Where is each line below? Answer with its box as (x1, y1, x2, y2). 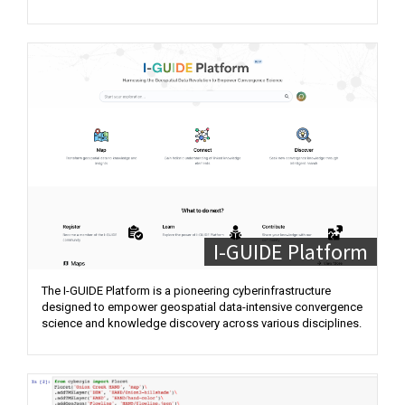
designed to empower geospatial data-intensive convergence (42, 300, 363, 314)
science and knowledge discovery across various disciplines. (42, 316, 362, 330)
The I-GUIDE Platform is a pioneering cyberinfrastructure (42, 284, 331, 297)
